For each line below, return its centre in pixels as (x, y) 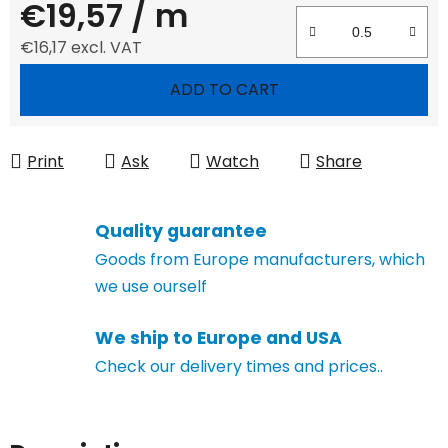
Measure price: (77, 78)
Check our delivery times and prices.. (239, 367)
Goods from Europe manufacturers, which (260, 259)
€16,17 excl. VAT (81, 47)
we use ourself (151, 286)
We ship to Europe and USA (218, 338)
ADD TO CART (224, 89)
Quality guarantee (181, 230)
